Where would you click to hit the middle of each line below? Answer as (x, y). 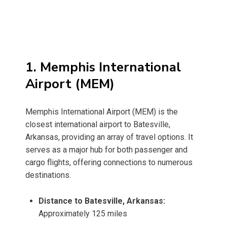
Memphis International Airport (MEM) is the (102, 112)
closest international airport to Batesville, (98, 125)
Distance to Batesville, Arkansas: (102, 201)
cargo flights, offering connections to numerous (109, 163)
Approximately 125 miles (83, 214)
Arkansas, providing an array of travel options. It (109, 137)
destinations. (48, 175)
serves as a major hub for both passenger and (106, 150)
